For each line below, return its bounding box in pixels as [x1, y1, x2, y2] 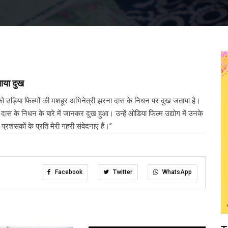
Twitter [111, 168, 132, 176]
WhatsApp [161, 168, 192, 176]
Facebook [53, 168, 82, 176]
